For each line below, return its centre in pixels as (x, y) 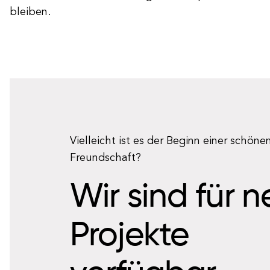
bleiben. (30, 12)
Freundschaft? (105, 158)
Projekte (130, 236)
